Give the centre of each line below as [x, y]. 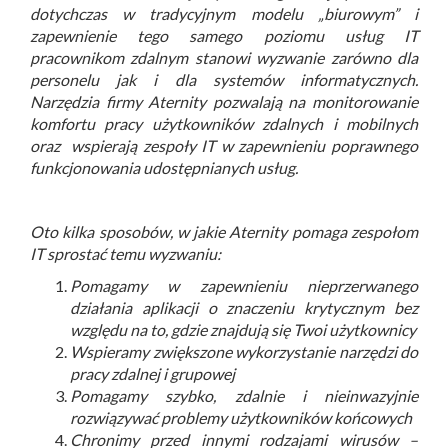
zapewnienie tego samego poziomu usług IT [224, 35]
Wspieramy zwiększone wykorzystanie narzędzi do [244, 351]
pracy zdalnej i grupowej [152, 373]
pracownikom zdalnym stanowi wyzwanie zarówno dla [224, 57]
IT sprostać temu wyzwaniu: [125, 253]
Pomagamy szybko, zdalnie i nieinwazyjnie [244, 395]
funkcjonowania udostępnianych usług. [164, 167]
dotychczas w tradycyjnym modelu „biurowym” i [224, 13]
